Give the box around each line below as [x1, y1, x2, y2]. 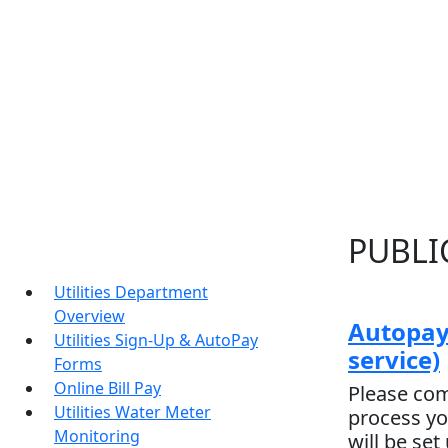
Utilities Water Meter [54, 401, 211, 423]
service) [348, 343, 440, 376]
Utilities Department [54, 281, 208, 303]
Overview [54, 305, 125, 327]
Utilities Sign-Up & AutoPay [54, 329, 258, 351]
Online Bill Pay [54, 377, 161, 399]
